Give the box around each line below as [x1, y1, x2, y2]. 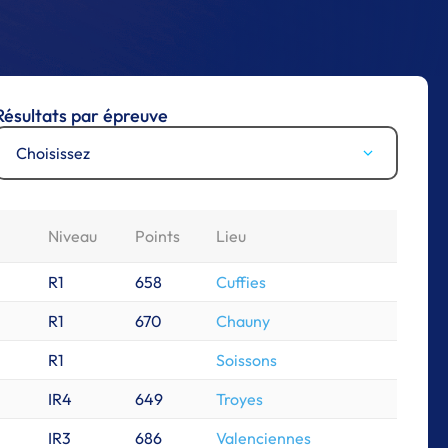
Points [135, 226, 180, 246]
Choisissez [15, 143, 90, 163]
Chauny [216, 311, 270, 331]
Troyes [216, 389, 263, 409]
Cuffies [216, 272, 266, 292]
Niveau [48, 226, 97, 246]
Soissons [216, 350, 277, 370]
